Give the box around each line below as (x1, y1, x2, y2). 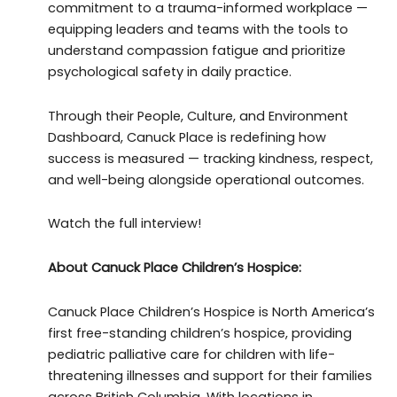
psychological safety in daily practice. (47, 63, 292, 82)
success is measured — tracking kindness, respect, (47, 149, 373, 167)
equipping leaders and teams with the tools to (47, 20, 348, 39)
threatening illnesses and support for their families (47, 366, 372, 385)
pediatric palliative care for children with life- (47, 345, 335, 363)
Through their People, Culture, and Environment (47, 106, 348, 125)
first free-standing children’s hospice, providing (47, 323, 352, 342)
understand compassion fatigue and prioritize (47, 42, 346, 60)
